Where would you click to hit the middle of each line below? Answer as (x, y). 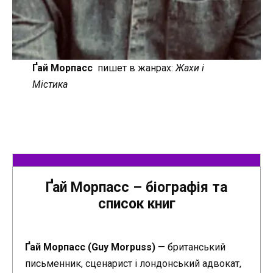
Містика (50, 84)
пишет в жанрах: (136, 68)
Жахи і (190, 68)
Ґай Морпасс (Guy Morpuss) (90, 247)
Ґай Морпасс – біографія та (136, 188)
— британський (190, 247)
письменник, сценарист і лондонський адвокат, (133, 263)
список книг (136, 204)
